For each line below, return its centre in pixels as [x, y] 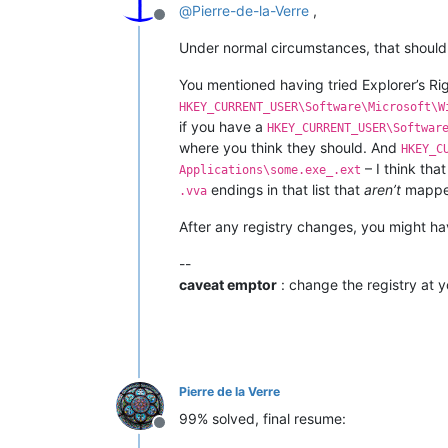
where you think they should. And [290, 148]
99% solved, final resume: [262, 419]
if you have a [223, 127]
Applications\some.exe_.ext [270, 170]
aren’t [382, 190]
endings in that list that [285, 190]
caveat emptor [228, 285]
